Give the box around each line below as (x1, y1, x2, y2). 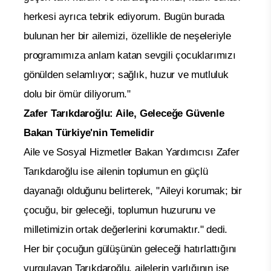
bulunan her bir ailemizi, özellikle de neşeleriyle (24, 30, 231, 42)
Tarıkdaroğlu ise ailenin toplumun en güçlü (24, 165, 208, 177)
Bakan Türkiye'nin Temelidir (24, 126, 154, 139)
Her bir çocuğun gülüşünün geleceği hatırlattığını (24, 243, 237, 255)
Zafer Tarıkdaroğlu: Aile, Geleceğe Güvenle (24, 107, 224, 119)
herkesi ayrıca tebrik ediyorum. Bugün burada (24, 10, 225, 22)
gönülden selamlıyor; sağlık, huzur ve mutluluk (24, 68, 229, 80)
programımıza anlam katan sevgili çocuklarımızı (24, 49, 236, 61)
